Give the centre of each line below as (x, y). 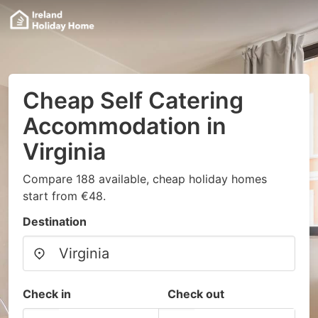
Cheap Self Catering (133, 100)
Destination (55, 221)
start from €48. (64, 196)
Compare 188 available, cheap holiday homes (145, 179)
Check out (196, 294)
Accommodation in (125, 126)
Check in (47, 294)
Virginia (64, 152)
